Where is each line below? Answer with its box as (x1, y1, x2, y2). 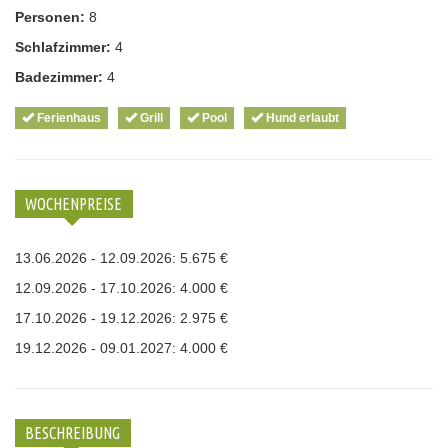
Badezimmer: (15, 68, 103, 85)
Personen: (15, 8, 85, 25)
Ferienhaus (34, 110, 101, 125)
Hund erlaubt (263, 110, 339, 125)
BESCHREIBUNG (25, 423, 120, 442)
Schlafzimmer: (15, 38, 111, 55)
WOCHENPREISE (25, 194, 122, 213)
